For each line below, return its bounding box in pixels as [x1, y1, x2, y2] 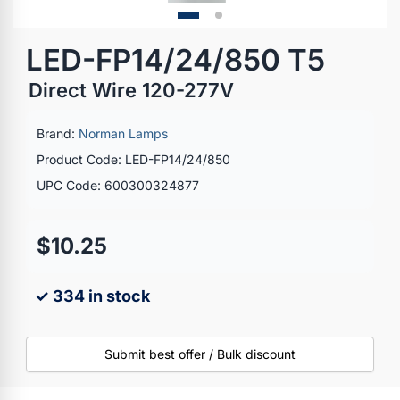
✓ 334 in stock [35, 286, 150, 305]
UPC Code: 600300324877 [37, 177, 199, 193]
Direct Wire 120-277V [29, 78, 234, 102]
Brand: [37, 125, 79, 141]
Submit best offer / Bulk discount [104, 346, 296, 362]
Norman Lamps [79, 125, 168, 141]
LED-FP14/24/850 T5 [26, 41, 325, 78]
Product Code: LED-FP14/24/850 [37, 151, 230, 167]
